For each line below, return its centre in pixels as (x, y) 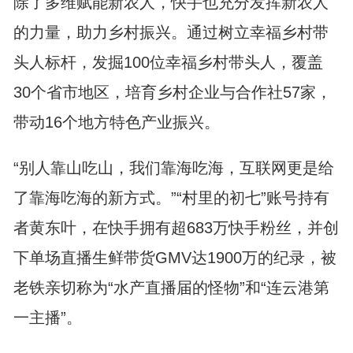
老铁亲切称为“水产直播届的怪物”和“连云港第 (171, 288)
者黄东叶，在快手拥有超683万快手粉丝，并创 (176, 228)
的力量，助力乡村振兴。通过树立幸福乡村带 (171, 32)
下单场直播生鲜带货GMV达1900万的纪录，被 (175, 258)
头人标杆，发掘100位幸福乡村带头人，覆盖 (168, 62)
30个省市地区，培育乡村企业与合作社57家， (172, 92)
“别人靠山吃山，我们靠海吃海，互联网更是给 (173, 168)
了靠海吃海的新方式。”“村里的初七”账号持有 (171, 198)
